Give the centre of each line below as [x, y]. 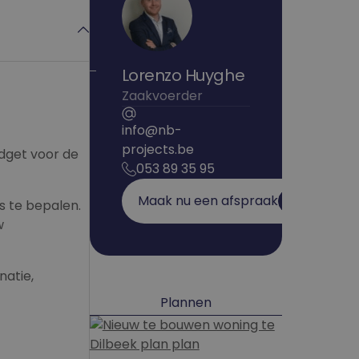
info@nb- [151, 130]
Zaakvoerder [162, 96]
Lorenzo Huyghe [183, 75]
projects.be [157, 149]
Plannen [186, 303]
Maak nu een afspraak [208, 201]
